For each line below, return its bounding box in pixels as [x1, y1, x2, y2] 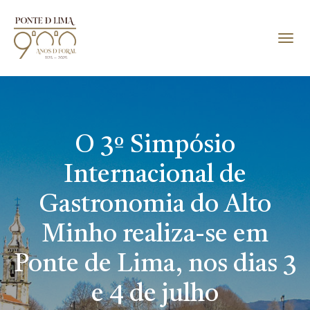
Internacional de [64, 163, 246, 188]
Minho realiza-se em [42, 222, 268, 248]
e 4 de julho [91, 282, 219, 307]
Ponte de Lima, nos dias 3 [13, 252, 297, 277]
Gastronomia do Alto [39, 192, 271, 218]
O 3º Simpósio [75, 133, 235, 158]
